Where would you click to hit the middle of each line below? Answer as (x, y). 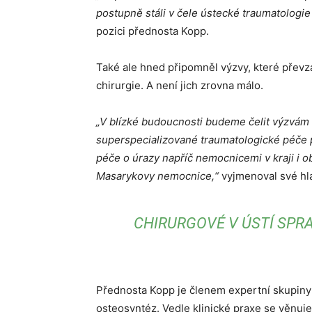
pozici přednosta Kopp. (153, 31)
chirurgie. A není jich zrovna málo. (180, 85)
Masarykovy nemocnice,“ (159, 176)
